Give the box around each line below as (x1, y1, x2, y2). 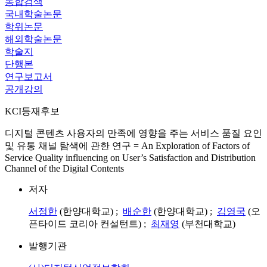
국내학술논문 (5, 9, 62, 19)
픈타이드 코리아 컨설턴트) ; (29, 219, 151, 229)
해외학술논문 (5, 34, 62, 44)
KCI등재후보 (5, 106, 60, 116)
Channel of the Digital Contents (5, 163, 124, 173)
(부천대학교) (179, 219, 235, 229)
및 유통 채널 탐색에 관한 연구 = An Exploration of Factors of (5, 141, 250, 151)
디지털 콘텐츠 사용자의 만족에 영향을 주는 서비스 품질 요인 (5, 128, 262, 138)
